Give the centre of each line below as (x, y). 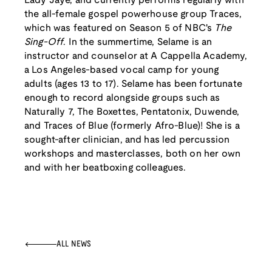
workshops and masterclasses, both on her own (133, 154)
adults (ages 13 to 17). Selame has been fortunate (133, 84)
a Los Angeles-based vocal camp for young (122, 70)
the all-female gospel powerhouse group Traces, (133, 15)
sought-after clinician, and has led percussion (127, 140)
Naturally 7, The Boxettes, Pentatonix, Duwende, (132, 112)
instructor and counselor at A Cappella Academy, (136, 56)
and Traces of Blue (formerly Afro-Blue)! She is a (132, 126)
